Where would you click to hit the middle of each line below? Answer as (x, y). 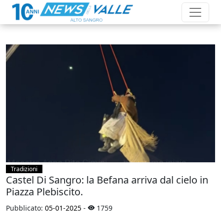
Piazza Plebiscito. (44, 191)
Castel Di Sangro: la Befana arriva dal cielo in (107, 180)
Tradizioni (24, 169)
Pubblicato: (25, 208)
